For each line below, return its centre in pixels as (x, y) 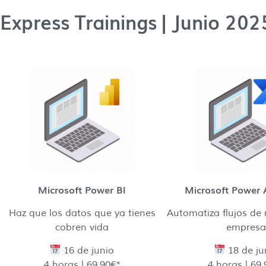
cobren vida (82, 228)
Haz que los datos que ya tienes (82, 213)
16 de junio (88, 250)
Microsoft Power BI (82, 190)
